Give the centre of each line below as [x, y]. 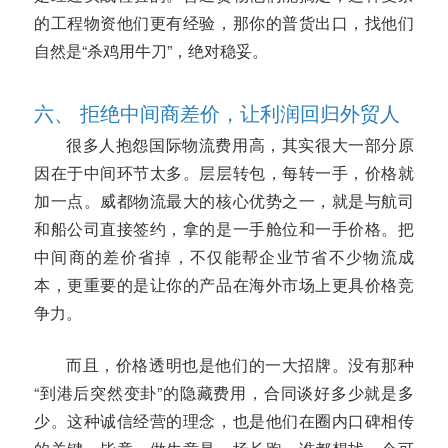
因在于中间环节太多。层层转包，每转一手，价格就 [224, 173]
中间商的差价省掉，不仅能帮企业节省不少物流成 [224, 257]
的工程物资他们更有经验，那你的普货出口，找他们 [224, 23]
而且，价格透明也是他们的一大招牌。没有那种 [240, 364]
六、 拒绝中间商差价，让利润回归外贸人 [217, 113]
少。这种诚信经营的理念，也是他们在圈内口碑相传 [224, 420]
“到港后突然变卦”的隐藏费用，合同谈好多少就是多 [224, 392]
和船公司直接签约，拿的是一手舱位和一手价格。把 [224, 229]
